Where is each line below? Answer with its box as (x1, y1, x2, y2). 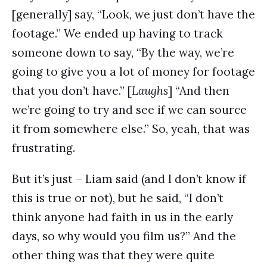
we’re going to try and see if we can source (12, 103, 247, 117)
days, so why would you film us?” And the (12, 229, 236, 243)
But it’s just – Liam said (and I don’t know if (12, 172, 246, 186)
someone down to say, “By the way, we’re (12, 45, 234, 60)
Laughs (132, 83, 168, 98)
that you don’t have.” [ (12, 83, 132, 98)
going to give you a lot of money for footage (12, 64, 255, 79)
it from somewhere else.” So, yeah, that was (12, 122, 250, 136)
